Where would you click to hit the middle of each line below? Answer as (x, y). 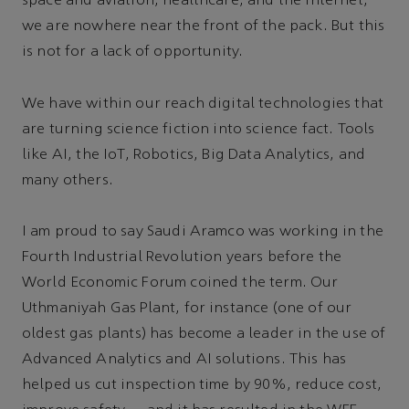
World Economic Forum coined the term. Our (180, 283)
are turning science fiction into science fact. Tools (199, 129)
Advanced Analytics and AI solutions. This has (184, 360)
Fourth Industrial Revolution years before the (182, 258)
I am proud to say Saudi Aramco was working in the (203, 232)
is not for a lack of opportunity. (133, 52)
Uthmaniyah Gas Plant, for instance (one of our (187, 309)
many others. (68, 180)
